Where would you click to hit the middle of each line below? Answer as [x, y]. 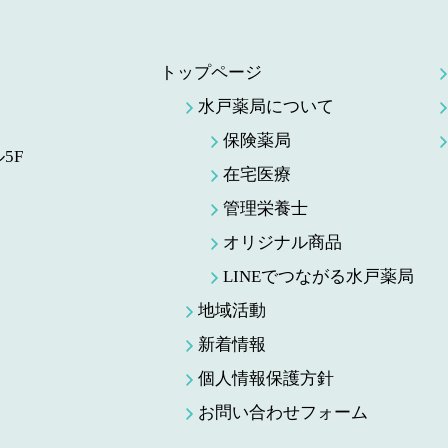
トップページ [211, 72]
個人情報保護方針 [265, 378]
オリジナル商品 [282, 242]
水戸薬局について [265, 106]
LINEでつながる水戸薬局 [318, 276]
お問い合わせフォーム [282, 412]
